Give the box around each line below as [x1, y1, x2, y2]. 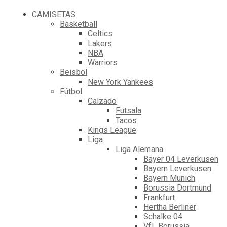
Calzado [88, 96, 117, 106]
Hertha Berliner [143, 202, 196, 212]
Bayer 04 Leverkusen [143, 154, 218, 164]
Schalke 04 [143, 212, 182, 222]
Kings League [88, 125, 136, 135]
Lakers [88, 39, 112, 49]
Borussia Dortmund [143, 183, 211, 193]
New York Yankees [88, 77, 153, 87]
